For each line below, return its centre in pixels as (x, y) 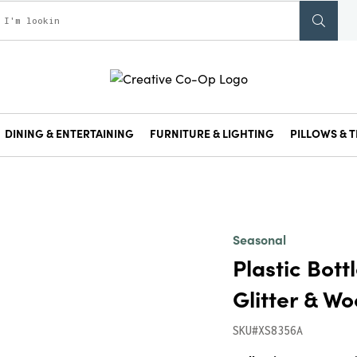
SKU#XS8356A (268, 330)
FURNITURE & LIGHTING (212, 133)
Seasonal (260, 239)
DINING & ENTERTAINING (69, 133)
